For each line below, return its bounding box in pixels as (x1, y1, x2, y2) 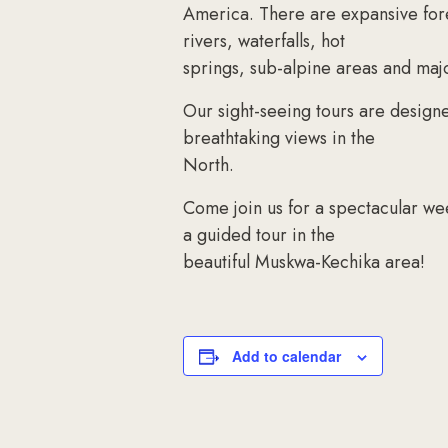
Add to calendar (232, 346, 341, 366)
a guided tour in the (183, 222, 335, 248)
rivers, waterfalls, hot (183, 28, 345, 54)
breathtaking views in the (183, 125, 375, 151)
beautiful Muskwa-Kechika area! (183, 249, 425, 275)
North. (183, 152, 234, 178)
